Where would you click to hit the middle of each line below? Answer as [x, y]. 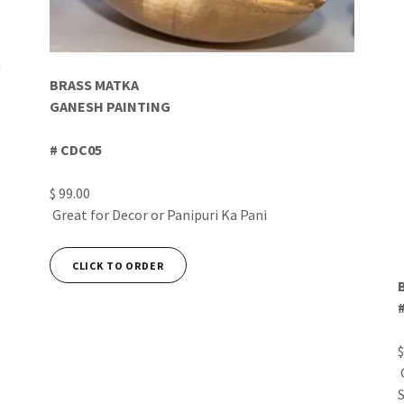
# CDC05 [75, 150]
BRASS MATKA [94, 85]
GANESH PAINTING [110, 107]
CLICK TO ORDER [118, 265]
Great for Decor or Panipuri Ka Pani [159, 215]
